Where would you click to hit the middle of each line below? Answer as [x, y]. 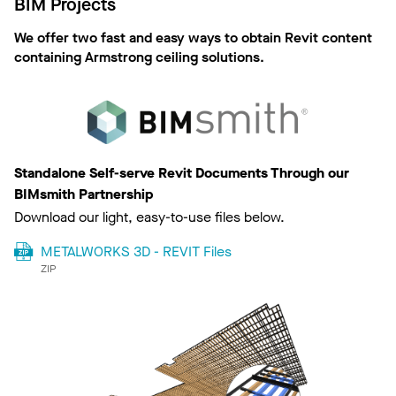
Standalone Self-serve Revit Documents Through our [182, 172]
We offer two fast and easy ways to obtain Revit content [193, 38]
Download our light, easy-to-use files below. [149, 217]
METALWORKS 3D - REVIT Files [136, 251]
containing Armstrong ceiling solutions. [139, 57]
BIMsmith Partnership [84, 194]
